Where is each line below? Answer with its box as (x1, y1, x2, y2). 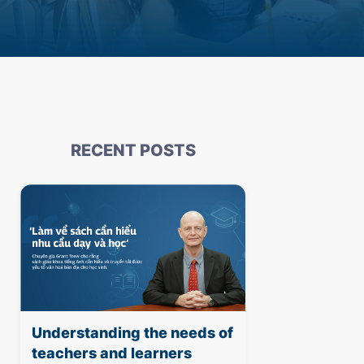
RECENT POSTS (70, 141, 196, 161)
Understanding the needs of (32, 323, 234, 341)
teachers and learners (32, 344, 193, 362)
